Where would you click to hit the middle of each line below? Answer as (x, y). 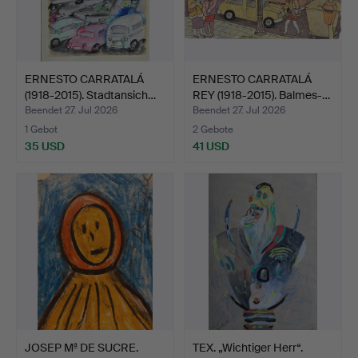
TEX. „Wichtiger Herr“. (248, 347)
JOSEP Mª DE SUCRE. (82, 347)
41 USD (211, 146)
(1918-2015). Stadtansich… (90, 95)
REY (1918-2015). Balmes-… (261, 95)
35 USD (45, 146)
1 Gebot (41, 129)
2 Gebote (213, 129)
